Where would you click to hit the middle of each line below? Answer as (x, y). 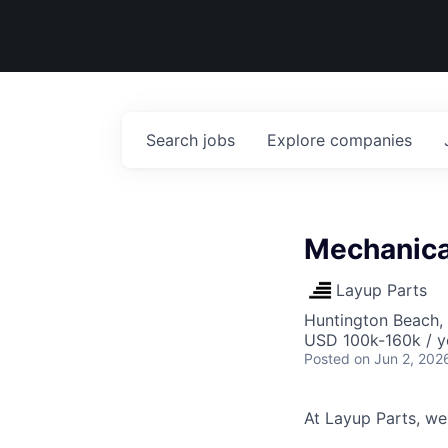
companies (371, 140)
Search (174, 140)
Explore (298, 140)
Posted (327, 358)
